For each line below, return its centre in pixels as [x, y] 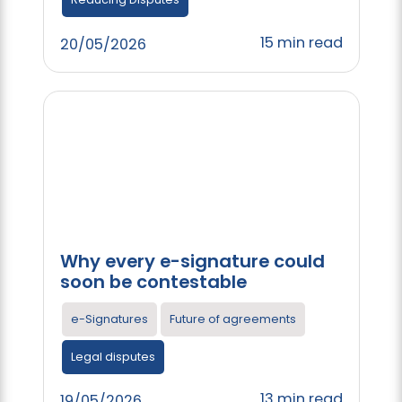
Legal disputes [113, 356]
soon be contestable [153, 281]
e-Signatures [109, 319]
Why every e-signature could [192, 261]
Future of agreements [232, 319]
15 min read [301, 42]
